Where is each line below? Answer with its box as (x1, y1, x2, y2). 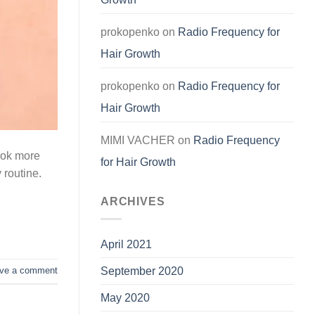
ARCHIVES (101, 195, 165, 208)
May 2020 (101, 291, 150, 304)
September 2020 (101, 264, 184, 277)
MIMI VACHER (101, 134, 175, 147)
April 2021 (101, 238, 152, 250)
